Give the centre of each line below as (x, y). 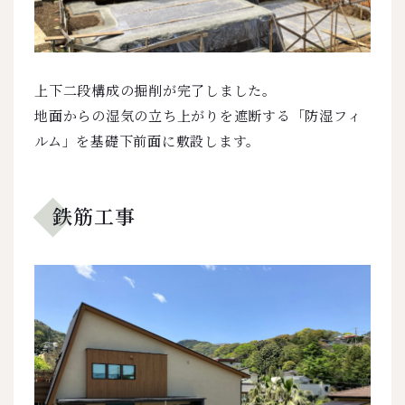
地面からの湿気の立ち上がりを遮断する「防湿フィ (198, 115)
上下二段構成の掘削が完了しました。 (155, 89)
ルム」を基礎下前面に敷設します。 (147, 140)
